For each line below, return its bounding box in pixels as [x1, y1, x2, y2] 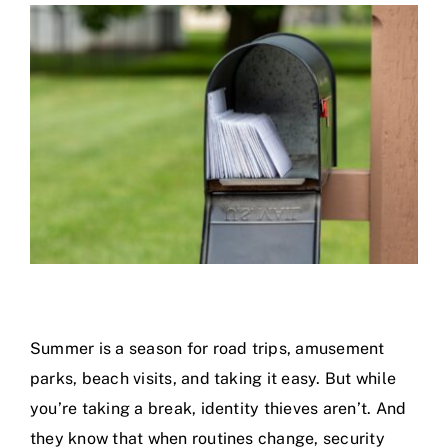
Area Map [25, 47, 104, 68]
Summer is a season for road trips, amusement [30, 339, 385, 359]
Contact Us [25, 103, 118, 124]
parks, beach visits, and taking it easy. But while [30, 369, 396, 389]
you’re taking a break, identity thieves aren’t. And [30, 399, 407, 419]
